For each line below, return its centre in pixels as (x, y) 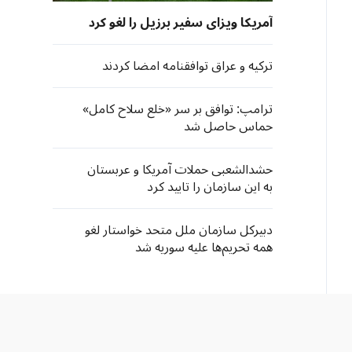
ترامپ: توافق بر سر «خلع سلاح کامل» (178, 109)
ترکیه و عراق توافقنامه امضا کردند (187, 66)
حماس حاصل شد (228, 126)
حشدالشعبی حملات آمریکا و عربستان (180, 170)
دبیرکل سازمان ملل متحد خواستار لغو (179, 230)
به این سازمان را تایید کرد (210, 187)
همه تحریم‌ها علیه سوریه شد (204, 247)
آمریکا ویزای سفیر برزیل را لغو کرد (181, 23)
